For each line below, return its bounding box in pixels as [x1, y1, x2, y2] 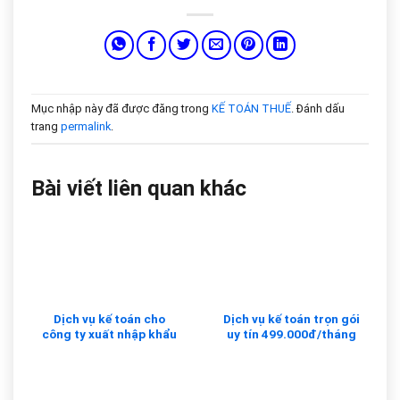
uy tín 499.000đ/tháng [226, 327, 356, 342]
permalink [61, 119, 111, 133]
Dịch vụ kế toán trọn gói [222, 312, 360, 327]
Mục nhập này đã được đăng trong [31, 101, 212, 115]
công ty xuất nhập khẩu [41, 327, 177, 342]
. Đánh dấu [291, 101, 345, 115]
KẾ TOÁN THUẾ [212, 101, 291, 115]
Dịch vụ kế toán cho [53, 312, 165, 327]
